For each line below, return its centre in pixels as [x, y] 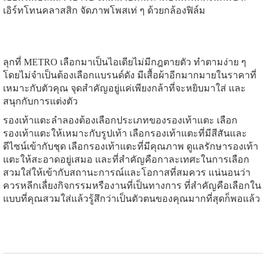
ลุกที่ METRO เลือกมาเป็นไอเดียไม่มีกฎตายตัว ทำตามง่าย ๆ [125, 62]
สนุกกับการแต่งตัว [40, 101]
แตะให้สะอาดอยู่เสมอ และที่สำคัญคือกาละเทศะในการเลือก [126, 159]
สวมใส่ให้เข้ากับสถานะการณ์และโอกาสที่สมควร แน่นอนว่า [127, 172]
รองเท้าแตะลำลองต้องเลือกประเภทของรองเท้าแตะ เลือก [120, 120]
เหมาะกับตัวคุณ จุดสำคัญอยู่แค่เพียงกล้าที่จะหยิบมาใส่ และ [124, 88]
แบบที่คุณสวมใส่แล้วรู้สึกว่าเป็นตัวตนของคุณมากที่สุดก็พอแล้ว [132, 198]
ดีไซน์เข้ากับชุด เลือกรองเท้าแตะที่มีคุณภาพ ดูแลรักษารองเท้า [131, 146]
